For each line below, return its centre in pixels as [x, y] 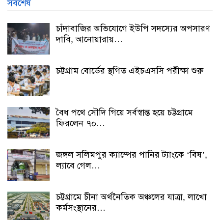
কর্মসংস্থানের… [81, 207]
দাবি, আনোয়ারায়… [89, 40]
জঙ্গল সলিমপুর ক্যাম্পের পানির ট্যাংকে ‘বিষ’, [132, 155]
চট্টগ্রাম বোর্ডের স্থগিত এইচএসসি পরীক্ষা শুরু [130, 70]
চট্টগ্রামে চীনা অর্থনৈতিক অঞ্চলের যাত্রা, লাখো [131, 197]
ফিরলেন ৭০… [81, 124]
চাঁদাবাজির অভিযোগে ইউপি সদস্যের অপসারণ [133, 29]
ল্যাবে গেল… [78, 166]
